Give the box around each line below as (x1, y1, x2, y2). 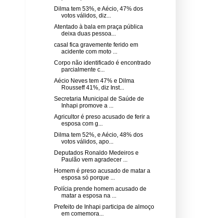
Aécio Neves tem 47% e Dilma (54, 77, 134, 84)
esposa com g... (61, 120, 103, 127)
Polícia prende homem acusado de (54, 185, 146, 192)
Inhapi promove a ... (61, 102, 113, 109)
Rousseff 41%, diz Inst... (61, 84, 124, 91)
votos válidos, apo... (61, 138, 113, 145)
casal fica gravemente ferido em (54, 41, 138, 48)
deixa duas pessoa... (61, 30, 116, 37)
